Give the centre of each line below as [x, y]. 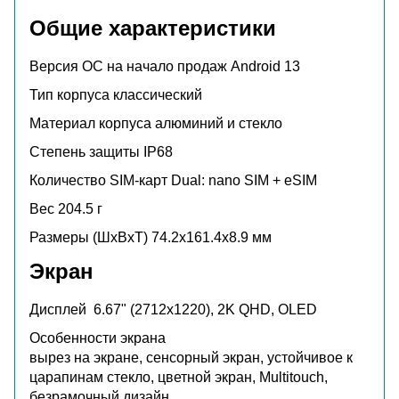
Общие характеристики [153, 28]
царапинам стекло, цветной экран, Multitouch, [179, 377]
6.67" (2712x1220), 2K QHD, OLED [205, 309]
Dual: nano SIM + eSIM [244, 180]
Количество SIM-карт [100, 180]
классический [158, 94]
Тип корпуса [71, 94]
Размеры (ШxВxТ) [90, 237]
